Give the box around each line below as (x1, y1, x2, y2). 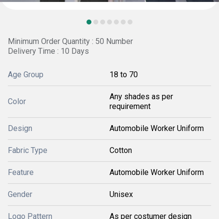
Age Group (8, 70, 44, 79)
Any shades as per (109, 92, 173, 101)
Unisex (109, 190, 133, 199)
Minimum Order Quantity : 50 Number (8, 37, 133, 46)
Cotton (109, 146, 132, 155)
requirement (109, 102, 151, 111)
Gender (8, 190, 32, 199)
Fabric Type (8, 146, 47, 155)
